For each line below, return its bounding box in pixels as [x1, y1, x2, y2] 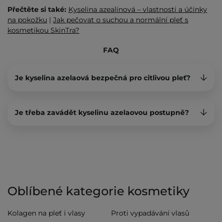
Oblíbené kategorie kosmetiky [7, 184, 189, 199]
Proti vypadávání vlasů [111, 209, 189, 218]
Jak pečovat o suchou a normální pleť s [53, 15, 188, 25]
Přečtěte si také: [7, 5, 68, 14]
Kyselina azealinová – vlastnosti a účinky [68, 5, 207, 14]
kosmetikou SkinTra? [7, 26, 79, 35]
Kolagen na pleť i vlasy [7, 209, 85, 218]
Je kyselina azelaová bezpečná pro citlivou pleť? [15, 73, 190, 83]
